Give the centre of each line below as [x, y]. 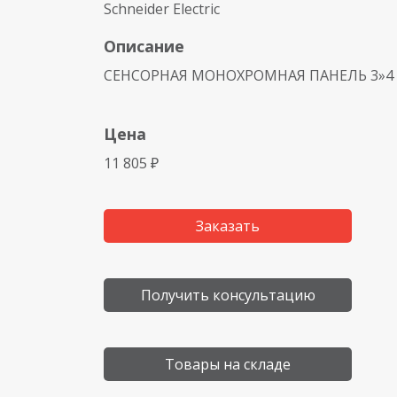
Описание [144, 46]
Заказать [228, 226]
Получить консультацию [228, 295]
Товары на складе [228, 364]
